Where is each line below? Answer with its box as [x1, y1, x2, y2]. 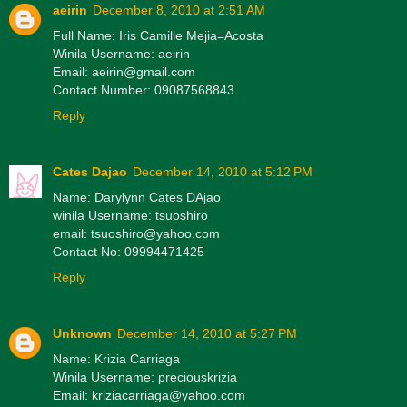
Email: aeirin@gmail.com [53, 64, 195, 79]
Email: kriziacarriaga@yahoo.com [53, 387, 245, 402]
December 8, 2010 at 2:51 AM [93, 2, 265, 17]
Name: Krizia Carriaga [53, 351, 180, 366]
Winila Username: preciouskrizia [53, 369, 237, 384]
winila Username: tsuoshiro [53, 207, 208, 223]
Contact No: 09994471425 [53, 243, 204, 259]
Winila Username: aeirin [53, 45, 190, 61]
